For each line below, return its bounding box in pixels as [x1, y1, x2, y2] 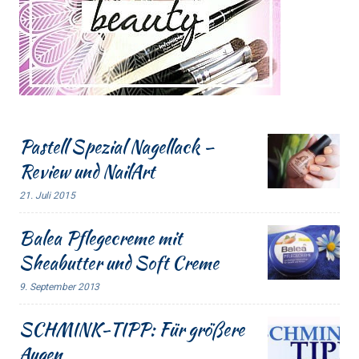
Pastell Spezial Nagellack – [19, 134, 214, 160]
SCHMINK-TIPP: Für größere [19, 317, 244, 343]
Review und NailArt [19, 159, 155, 185]
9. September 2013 [19, 281, 100, 293]
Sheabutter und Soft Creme [19, 250, 219, 276]
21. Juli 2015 [19, 190, 75, 202]
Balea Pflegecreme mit [19, 225, 182, 252]
